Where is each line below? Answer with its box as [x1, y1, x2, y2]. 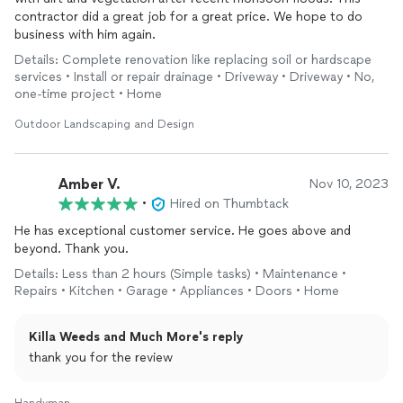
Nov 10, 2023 [309, 176, 389, 192]
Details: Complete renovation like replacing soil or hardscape [14, 52, 372, 67]
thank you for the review [29, 350, 173, 365]
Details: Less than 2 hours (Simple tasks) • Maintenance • [14, 266, 346, 282]
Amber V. [58, 175, 121, 193]
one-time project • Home [14, 86, 162, 102]
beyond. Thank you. [14, 241, 129, 256]
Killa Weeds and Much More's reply [29, 329, 244, 345]
